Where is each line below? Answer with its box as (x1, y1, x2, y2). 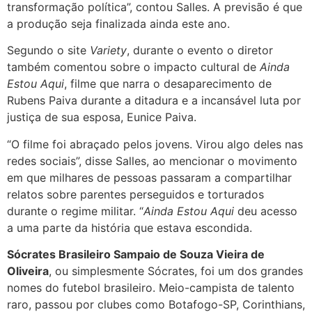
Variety (90, 43, 127, 58)
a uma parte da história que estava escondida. (7, 220, 252, 235)
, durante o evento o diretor (127, 43, 273, 58)
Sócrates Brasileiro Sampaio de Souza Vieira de (7, 247, 265, 261)
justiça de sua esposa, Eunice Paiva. (7, 110, 196, 125)
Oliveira (7, 263, 49, 278)
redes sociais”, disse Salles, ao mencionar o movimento (7, 153, 297, 168)
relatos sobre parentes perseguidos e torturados (7, 187, 264, 201)
